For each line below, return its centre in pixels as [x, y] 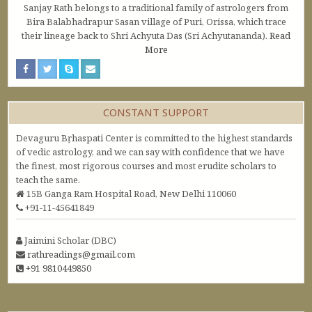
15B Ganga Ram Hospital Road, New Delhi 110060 [131, 193]
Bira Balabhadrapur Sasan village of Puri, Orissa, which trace [156, 21]
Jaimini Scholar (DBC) [70, 240]
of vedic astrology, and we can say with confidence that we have [151, 151]
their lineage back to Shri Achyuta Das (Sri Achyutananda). [146, 35]
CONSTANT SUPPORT [156, 112]
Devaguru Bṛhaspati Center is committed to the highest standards [155, 138]
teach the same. [48, 179]
